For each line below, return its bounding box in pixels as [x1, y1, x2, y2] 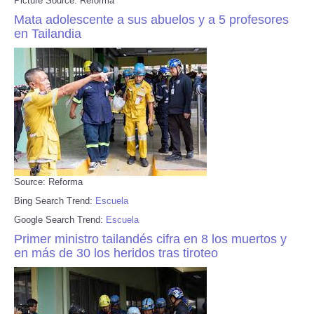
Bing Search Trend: [14, 195, 95, 206]
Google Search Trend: [14, 214, 106, 225]
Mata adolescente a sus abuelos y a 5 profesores [14, 12, 289, 27]
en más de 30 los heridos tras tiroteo [14, 245, 218, 260]
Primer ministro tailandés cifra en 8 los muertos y [14, 231, 287, 246]
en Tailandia [14, 26, 81, 41]
